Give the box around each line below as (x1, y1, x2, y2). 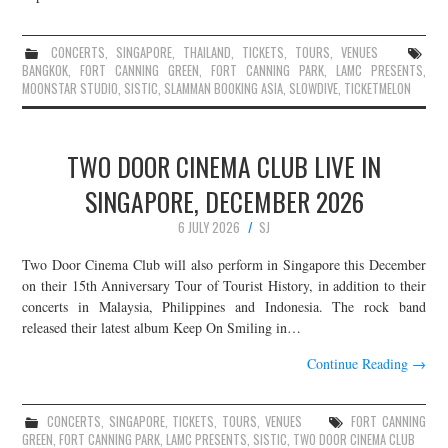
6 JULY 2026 (178, 217, 240, 237)
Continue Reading (306, 354, 412, 374)
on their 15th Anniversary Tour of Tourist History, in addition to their (22, 276, 426, 296)
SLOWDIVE (289, 78, 339, 98)
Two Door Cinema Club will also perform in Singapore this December (22, 255, 426, 275)
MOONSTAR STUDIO (22, 78, 119, 98)
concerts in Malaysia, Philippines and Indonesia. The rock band (22, 297, 426, 317)
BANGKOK (22, 60, 69, 80)
